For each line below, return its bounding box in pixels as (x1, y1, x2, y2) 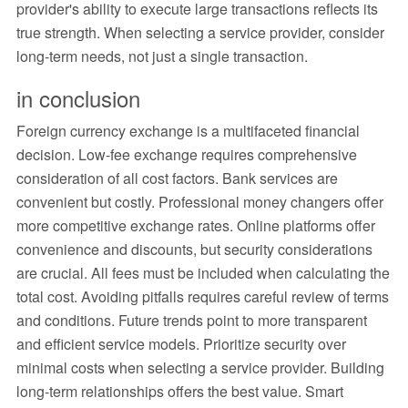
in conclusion (15, 82, 140, 115)
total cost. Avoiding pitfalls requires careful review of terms (15, 286, 389, 308)
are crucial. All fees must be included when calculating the (15, 262, 390, 284)
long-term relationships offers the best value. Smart (15, 381, 343, 403)
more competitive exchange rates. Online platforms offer (15, 215, 375, 237)
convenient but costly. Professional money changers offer (15, 191, 383, 213)
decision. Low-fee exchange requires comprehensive (15, 144, 357, 166)
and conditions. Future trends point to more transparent (15, 310, 367, 331)
